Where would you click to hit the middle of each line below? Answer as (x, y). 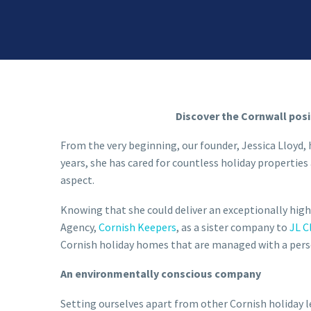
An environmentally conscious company (161, 274)
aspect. (77, 180)
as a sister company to (234, 227)
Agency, (79, 227)
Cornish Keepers (137, 227)
